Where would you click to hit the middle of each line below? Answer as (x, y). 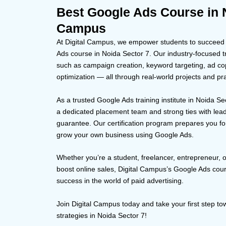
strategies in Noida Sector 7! (102, 215)
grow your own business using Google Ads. (125, 134)
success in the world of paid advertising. (120, 181)
